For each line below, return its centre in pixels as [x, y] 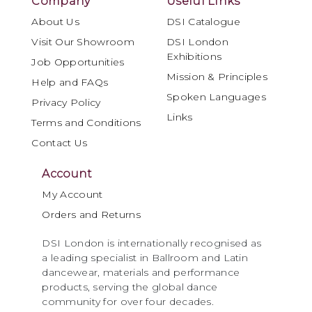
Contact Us [60, 143]
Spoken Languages [216, 97]
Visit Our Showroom [83, 42]
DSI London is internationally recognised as [152, 243]
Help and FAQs [70, 82]
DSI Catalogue [203, 22]
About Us [55, 22]
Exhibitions [194, 56]
